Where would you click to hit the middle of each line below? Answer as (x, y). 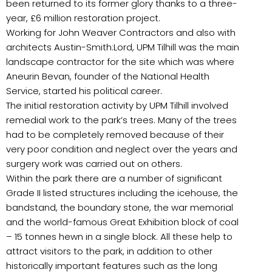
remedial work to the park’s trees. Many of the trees (121, 120)
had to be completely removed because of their (115, 134)
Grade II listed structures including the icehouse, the (122, 192)
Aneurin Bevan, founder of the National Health (108, 76)
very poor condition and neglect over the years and (122, 149)
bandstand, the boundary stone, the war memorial (120, 207)
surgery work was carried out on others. (94, 163)
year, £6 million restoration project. (83, 18)
